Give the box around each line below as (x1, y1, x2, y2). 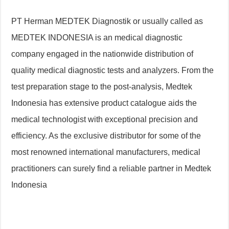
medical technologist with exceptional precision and (11, 114, 198, 124)
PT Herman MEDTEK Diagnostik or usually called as (11, 16, 203, 26)
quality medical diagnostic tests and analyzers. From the (11, 65, 214, 75)
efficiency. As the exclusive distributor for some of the (11, 131, 201, 140)
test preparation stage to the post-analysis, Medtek (11, 82, 193, 91)
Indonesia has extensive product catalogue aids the (11, 98, 197, 107)
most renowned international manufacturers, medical (11, 147, 201, 156)
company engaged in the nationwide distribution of (11, 49, 194, 58)
